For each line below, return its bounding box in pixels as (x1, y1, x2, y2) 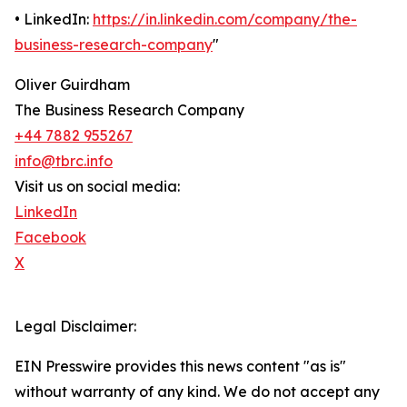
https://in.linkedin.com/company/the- (93, 10, 357, 29)
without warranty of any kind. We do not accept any (15, 382, 380, 402)
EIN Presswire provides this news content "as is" (15, 357, 346, 376)
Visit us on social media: (15, 177, 180, 196)
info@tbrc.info (15, 152, 113, 171)
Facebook (15, 228, 86, 247)
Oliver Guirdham (15, 75, 130, 94)
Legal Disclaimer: (15, 317, 136, 336)
